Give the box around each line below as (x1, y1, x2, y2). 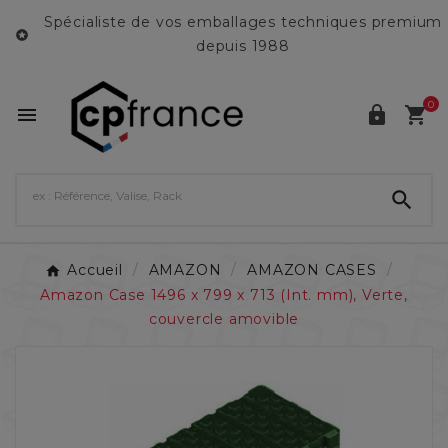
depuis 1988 (196, 37, 290, 55)
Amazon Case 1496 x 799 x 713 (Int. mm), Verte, (40, 285, 408, 304)
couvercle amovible (148, 309, 300, 328)
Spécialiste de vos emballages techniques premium (43, 13, 443, 31)
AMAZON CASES (247, 261, 377, 280)
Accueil (67, 261, 123, 280)
